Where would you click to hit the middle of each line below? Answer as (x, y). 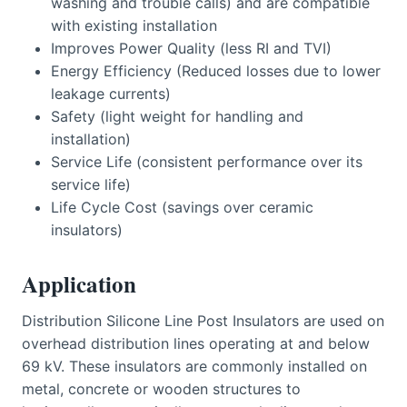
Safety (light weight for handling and (177, 117)
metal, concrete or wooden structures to (161, 388)
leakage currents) (111, 94)
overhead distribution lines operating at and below (196, 343)
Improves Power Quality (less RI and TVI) (191, 49)
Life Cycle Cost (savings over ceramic (182, 208)
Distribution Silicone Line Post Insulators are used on (203, 320)
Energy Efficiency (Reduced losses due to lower (216, 71)
